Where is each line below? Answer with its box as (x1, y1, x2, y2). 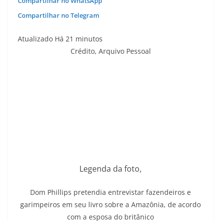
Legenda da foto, (79, 163, 142, 174)
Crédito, (70, 46, 99, 56)
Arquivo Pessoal (98, 46, 151, 56)
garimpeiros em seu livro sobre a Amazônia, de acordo (20, 199, 201, 209)
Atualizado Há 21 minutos (18, 34, 103, 43)
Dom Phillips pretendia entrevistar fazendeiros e (30, 187, 191, 197)
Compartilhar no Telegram (18, 11, 99, 20)
